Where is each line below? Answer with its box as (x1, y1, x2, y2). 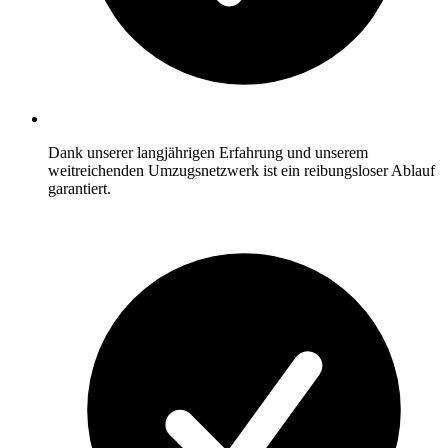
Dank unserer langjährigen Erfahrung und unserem (48, 144, 368, 161)
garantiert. (48, 180, 111, 197)
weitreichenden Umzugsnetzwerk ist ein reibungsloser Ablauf (48, 162, 435, 179)
